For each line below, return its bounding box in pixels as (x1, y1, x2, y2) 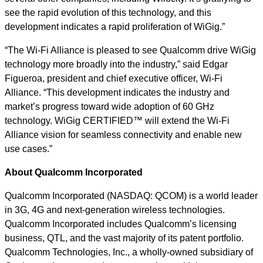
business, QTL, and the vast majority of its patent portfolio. (5, 233, 244, 243)
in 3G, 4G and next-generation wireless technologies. (5, 205, 225, 215)
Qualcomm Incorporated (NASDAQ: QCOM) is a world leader (5, 191, 258, 201)
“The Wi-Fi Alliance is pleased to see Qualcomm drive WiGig (5, 45, 256, 55)
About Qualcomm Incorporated (5, 167, 143, 177)
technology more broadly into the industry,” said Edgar (5, 59, 228, 69)
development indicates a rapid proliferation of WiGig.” (5, 22, 225, 32)
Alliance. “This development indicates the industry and (5, 87, 230, 97)
